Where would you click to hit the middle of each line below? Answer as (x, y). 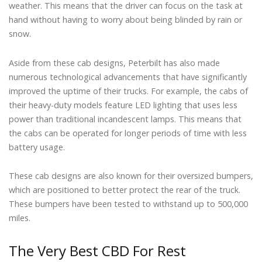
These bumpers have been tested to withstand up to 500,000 (128, 204)
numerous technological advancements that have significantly (128, 77)
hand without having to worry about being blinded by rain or (125, 20)
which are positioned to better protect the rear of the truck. (125, 190)
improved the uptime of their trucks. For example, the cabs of (128, 91)
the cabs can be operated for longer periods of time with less (128, 133)
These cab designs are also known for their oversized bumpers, (131, 176)
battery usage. (37, 147)
